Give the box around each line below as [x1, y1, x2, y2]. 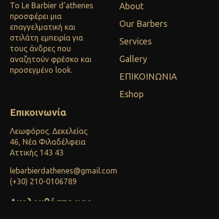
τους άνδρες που [10, 44, 71, 53]
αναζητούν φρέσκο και [10, 54, 91, 64]
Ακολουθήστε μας [10, 197, 91, 208]
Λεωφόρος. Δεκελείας [10, 127, 88, 136]
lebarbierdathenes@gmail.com [10, 166, 117, 175]
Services [119, 36, 152, 46]
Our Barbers [119, 19, 167, 29]
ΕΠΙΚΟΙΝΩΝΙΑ [119, 71, 177, 82]
